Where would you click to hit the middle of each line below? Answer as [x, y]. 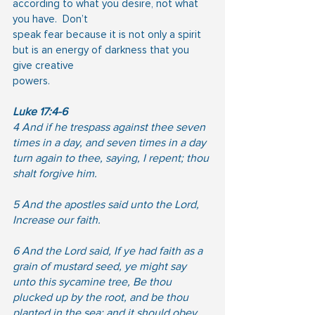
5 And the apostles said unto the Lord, [107, 204]
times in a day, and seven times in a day [111, 142]
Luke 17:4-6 [40, 111]
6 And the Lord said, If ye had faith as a [109, 251]
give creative [43, 65]
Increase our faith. [57, 220]
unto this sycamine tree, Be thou [94, 282]
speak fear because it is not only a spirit [108, 34]
